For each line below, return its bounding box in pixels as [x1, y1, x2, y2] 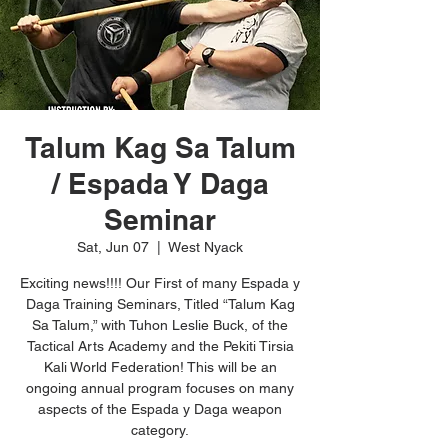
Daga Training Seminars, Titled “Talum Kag [25, 296, 295, 312]
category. [131, 422, 189, 438]
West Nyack [168, 239, 243, 255]
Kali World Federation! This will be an [43, 359, 277, 375]
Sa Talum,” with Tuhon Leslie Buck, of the [32, 317, 288, 333]
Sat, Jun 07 [77, 239, 149, 255]
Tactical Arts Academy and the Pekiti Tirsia [26, 338, 294, 354]
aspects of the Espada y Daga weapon [38, 401, 282, 417]
